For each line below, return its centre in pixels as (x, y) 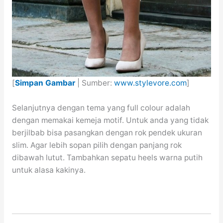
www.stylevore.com (150, 83)
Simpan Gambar (45, 83)
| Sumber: (94, 83)
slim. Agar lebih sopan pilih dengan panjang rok (97, 145)
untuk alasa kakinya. (49, 170)
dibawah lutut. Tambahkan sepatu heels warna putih (107, 158)
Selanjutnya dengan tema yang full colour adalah (101, 108)
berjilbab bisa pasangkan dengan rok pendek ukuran (107, 133)
